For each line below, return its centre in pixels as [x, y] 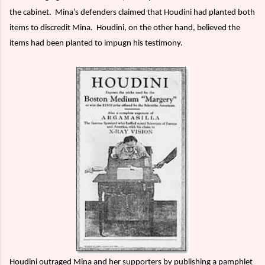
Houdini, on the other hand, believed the [168, 28]
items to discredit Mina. [51, 28]
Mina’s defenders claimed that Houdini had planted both [155, 12]
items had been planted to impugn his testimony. [96, 43]
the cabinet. [30, 12]
